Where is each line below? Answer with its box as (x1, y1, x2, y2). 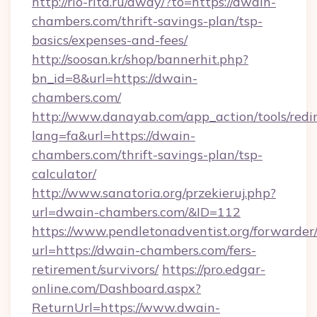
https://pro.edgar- (162, 261, 265, 277)
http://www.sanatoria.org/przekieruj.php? (32, 185, 276, 201)
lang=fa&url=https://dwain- (32, 127, 195, 144)
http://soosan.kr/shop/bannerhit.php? (32, 51, 248, 67)
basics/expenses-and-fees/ (32, 32, 188, 48)
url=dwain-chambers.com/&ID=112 (32, 204, 241, 220)
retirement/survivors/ (32, 261, 158, 277)
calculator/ (32, 166, 96, 182)
